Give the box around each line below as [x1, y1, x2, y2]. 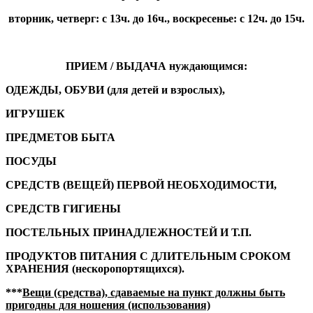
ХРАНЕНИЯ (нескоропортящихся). [6, 262, 184, 275]
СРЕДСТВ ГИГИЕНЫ [6, 202, 121, 214]
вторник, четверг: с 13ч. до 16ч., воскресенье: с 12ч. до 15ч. [8, 12, 305, 24]
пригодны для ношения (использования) [6, 298, 210, 311]
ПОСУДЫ [6, 154, 57, 167]
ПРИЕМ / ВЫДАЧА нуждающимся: [66, 59, 247, 72]
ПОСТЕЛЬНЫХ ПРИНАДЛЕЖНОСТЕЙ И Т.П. [6, 226, 252, 238]
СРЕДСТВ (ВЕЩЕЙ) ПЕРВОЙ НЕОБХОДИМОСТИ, [6, 178, 277, 191]
